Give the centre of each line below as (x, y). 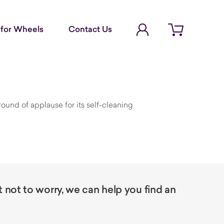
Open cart (191, 32)
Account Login (166, 20)
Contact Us (90, 29)
